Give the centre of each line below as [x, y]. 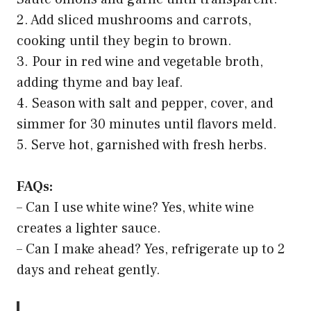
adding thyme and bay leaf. [100, 82]
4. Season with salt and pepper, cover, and [145, 103]
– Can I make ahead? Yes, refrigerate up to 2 [151, 249]
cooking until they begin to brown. [124, 41]
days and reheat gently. [89, 270]
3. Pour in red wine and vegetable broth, [140, 61]
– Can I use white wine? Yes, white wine [135, 207]
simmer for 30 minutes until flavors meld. [147, 124]
